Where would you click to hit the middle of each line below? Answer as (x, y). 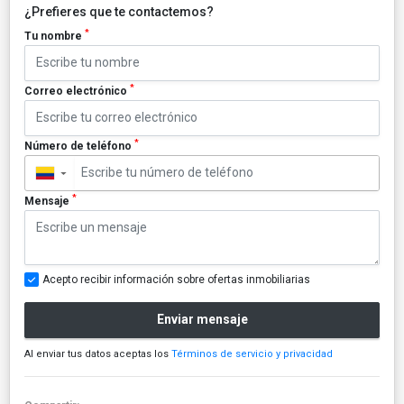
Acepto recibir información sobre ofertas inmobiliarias (176, 279)
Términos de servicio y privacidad (252, 353)
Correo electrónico (77, 91)
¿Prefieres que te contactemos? (119, 11)
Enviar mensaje (202, 320)
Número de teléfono (79, 146)
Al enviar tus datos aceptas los (98, 353)
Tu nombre (55, 36)
